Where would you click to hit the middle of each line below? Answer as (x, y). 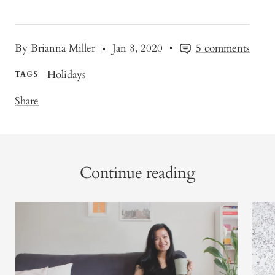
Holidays (67, 74)
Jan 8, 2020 (137, 48)
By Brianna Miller (55, 48)
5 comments (223, 48)
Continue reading (137, 172)
